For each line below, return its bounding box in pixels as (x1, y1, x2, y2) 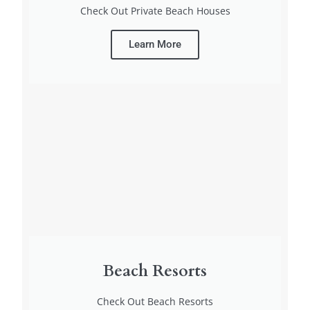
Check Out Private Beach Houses (80, 4, 230, 18)
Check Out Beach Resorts (97, 295, 213, 309)
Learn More (129, 38, 181, 51)
